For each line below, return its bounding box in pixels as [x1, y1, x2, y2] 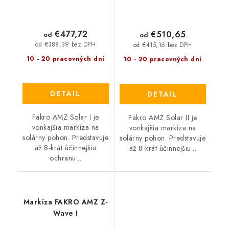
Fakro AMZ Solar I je [32, 111, 99, 122]
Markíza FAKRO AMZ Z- [23, 196, 108, 207]
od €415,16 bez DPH [133, 41, 192, 50]
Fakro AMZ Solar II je [128, 112, 197, 123]
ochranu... [50, 152, 82, 163]
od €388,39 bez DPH [35, 40, 96, 49]
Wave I [53, 208, 78, 218]
